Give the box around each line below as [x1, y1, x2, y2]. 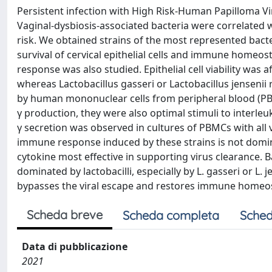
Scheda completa [123, 208, 219, 223]
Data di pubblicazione [22, 240, 127, 253]
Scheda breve [27, 207, 103, 222]
